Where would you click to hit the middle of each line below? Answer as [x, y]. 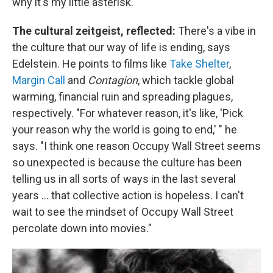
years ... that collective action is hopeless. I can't [128, 196]
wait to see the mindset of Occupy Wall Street [123, 212]
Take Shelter [199, 64]
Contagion [113, 80]
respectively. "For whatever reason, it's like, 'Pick [128, 113]
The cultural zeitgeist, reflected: [95, 31]
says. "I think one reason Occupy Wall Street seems [136, 146]
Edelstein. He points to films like [91, 64]
